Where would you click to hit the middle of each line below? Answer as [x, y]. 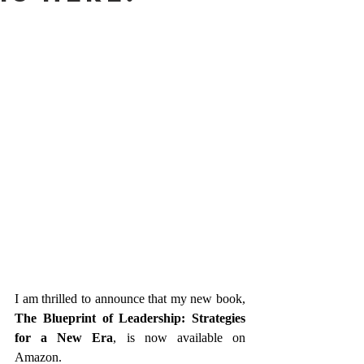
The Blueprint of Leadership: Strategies [130, 318]
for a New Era [64, 338]
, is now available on [180, 338]
